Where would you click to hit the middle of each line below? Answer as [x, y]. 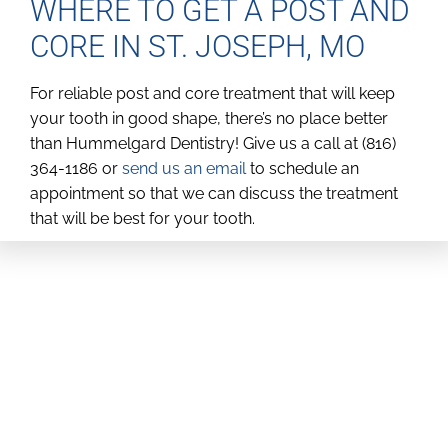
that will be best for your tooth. [142, 219]
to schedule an [302, 169]
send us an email [184, 169]
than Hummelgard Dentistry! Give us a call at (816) [213, 144]
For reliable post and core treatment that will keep [212, 94]
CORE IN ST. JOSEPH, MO [197, 47]
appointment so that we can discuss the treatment [214, 194]
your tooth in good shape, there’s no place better [209, 119]
